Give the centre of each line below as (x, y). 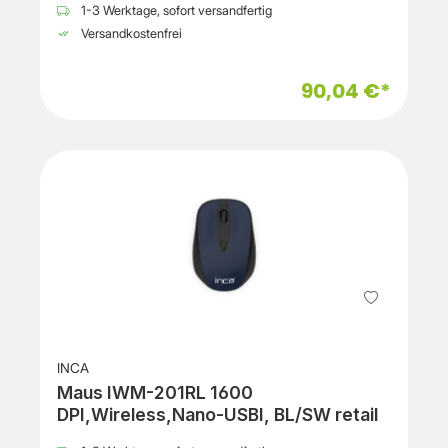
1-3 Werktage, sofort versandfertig (175, 11)
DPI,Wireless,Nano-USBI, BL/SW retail (217, 415)
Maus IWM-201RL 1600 (133, 393)
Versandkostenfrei (130, 34)
